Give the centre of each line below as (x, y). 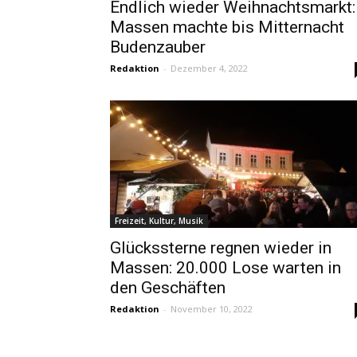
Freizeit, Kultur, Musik (159, 221)
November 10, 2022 (212, 309)
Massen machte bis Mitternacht (227, 27)
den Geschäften (168, 288)
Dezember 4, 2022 (209, 68)
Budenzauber (158, 47)
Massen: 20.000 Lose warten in (226, 268)
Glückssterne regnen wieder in (221, 248)
